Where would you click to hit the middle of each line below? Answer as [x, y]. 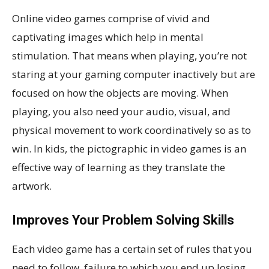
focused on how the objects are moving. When [120, 93]
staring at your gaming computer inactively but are [134, 74]
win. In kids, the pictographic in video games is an [129, 149]
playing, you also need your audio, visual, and [121, 112]
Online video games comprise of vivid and [111, 19]
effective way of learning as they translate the [119, 168]
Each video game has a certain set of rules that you [132, 249]
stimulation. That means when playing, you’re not [129, 56]
